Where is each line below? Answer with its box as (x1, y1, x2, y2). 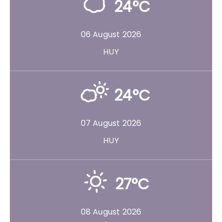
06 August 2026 (80, 28, 142, 40)
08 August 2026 (80, 206, 142, 218)
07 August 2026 (80, 117, 142, 129)
